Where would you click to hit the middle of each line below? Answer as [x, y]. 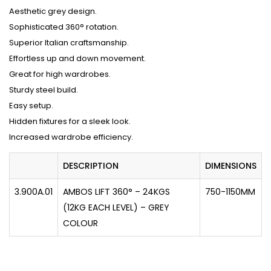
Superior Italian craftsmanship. [69, 42]
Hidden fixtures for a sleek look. [70, 121]
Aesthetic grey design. [53, 11]
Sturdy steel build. [44, 90]
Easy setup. [31, 105]
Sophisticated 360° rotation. [64, 27]
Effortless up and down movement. [77, 58]
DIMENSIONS [231, 165]
